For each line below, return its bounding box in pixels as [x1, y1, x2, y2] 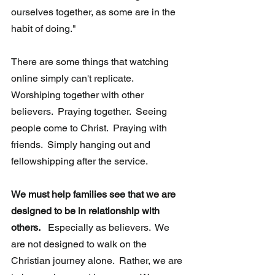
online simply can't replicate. [11, 72, 141, 85]
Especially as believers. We [41, 222, 172, 234]
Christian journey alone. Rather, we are [11, 255, 185, 267]
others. [11, 222, 41, 234]
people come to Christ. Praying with [11, 122, 169, 134]
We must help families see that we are [11, 188, 178, 201]
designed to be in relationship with [11, 205, 162, 217]
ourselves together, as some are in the [11, 6, 178, 18]
